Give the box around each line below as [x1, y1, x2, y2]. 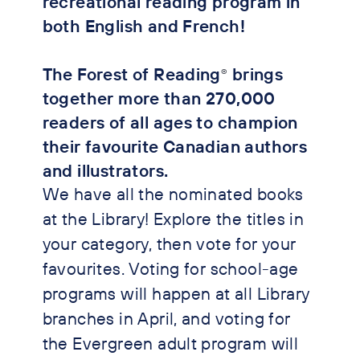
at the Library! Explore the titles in [42, 208, 305, 229]
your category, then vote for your [42, 233, 297, 254]
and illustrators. [42, 160, 169, 181]
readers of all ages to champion [42, 112, 298, 133]
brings [227, 63, 284, 84]
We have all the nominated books [42, 183, 304, 204]
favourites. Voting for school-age [42, 258, 299, 279]
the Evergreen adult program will [42, 333, 299, 354]
